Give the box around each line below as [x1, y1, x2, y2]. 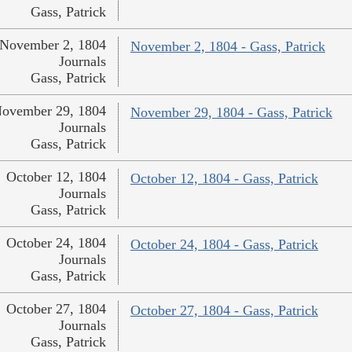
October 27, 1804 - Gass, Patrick [130, 302, 318, 319]
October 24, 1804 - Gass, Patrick [130, 236, 318, 253]
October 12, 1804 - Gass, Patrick [130, 170, 318, 187]
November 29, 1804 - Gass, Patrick [130, 104, 332, 121]
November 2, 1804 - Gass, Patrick [130, 38, 325, 55]
